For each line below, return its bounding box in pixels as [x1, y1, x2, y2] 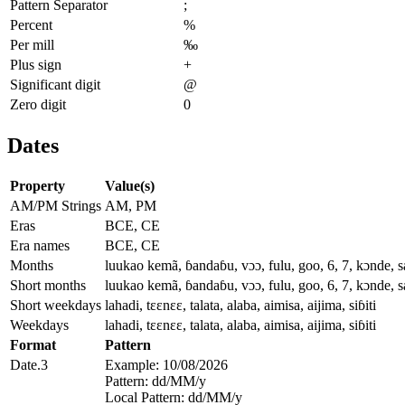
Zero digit [10, 96, 66, 112]
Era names [10, 238, 70, 254]
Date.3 [10, 357, 48, 373]
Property [10, 178, 65, 194]
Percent [10, 16, 52, 33]
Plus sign [10, 56, 61, 72]
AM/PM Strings [10, 198, 101, 214]
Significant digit [10, 76, 100, 92]
